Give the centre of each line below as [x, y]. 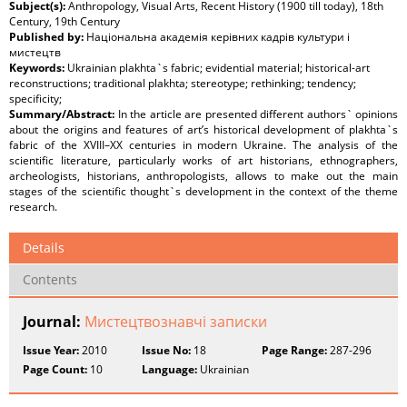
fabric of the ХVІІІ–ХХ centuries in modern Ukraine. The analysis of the [203, 145]
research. [33, 207]
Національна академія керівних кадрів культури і [218, 37]
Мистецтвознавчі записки [176, 322]
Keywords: [38, 68]
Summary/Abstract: [64, 114]
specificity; [35, 99]
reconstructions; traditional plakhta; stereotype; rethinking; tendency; [183, 84]
